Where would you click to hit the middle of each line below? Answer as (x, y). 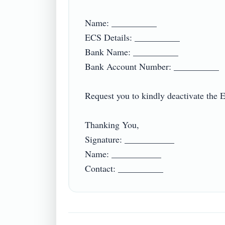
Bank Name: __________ (132, 52)
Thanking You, (112, 125)
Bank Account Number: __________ (152, 66)
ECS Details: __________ (132, 37)
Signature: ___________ (130, 139)
